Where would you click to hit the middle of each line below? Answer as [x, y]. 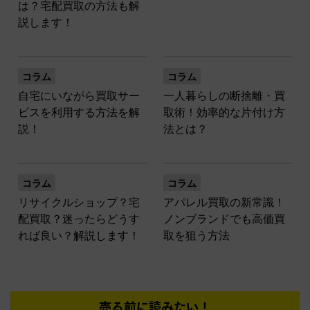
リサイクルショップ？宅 [79, 202]
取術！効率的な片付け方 [224, 112]
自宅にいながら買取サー [79, 95]
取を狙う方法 [197, 235]
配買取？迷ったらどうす [79, 219]
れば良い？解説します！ [79, 235]
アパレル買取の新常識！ [224, 202]
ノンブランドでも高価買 [224, 219]
